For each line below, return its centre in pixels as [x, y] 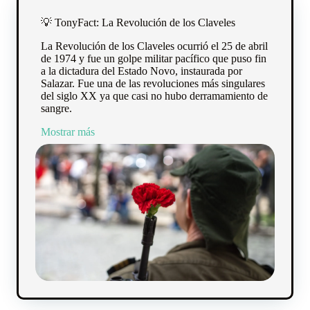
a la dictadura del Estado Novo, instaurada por [142, 71]
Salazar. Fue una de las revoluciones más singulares [153, 84]
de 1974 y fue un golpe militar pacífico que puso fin [154, 59]
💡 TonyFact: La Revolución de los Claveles [138, 23]
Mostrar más [68, 132]
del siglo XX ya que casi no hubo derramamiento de [154, 96]
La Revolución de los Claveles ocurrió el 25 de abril [154, 46]
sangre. [56, 109]
